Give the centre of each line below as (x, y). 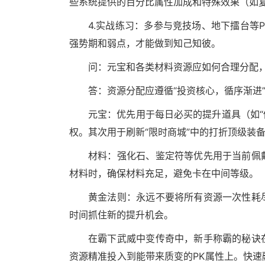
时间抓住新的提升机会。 (121, 215)
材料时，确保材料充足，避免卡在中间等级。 (164, 174)
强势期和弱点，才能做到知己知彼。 (145, 43)
